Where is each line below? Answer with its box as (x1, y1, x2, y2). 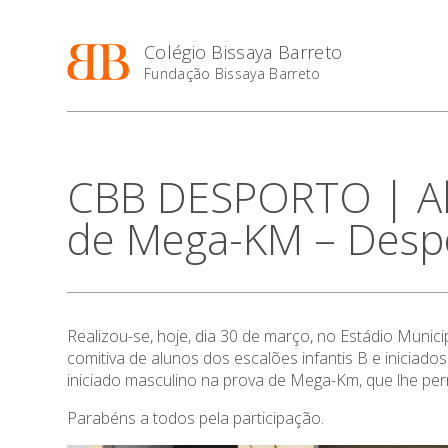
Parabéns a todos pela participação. (67, 407, 325, 429)
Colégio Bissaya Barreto (143, 40, 343, 64)
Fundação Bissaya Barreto (143, 64, 321, 83)
